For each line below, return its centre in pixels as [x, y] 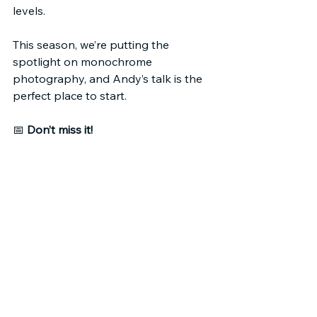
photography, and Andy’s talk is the [109, 79]
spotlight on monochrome [84, 62]
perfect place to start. [70, 96]
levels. [29, 11]
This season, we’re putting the [92, 45]
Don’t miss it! [60, 129]
